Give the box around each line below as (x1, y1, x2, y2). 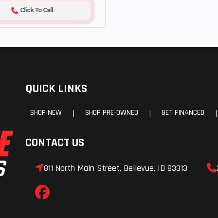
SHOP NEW (30, 108, 62, 118)
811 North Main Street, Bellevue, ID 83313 (44, 162, 187, 174)
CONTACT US (25, 135, 84, 150)
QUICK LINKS (25, 81, 87, 96)
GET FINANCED (162, 108, 204, 118)
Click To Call (20, 6, 53, 14)
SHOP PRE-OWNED (85, 108, 138, 118)
